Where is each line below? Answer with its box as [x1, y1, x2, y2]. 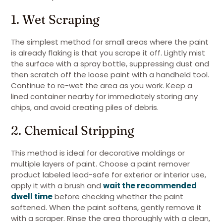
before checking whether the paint [53, 191, 183, 202]
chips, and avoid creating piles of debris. [11, 102, 159, 112]
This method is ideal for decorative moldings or [11, 148, 185, 158]
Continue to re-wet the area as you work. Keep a [11, 80, 192, 91]
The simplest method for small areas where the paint [11, 37, 209, 47]
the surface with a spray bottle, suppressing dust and [11, 58, 209, 69]
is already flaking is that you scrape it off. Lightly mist [11, 48, 205, 58]
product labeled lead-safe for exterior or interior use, [11, 169, 206, 180]
